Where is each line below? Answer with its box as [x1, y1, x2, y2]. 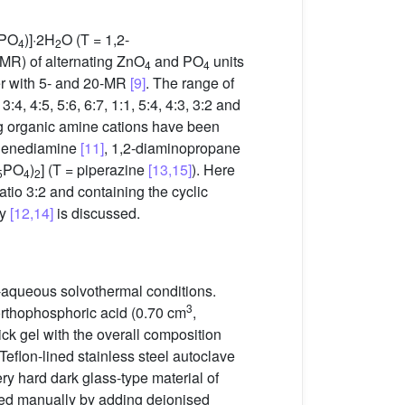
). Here [192, 159, 235, 181]
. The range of [146, 72, 234, 94]
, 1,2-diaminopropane [104, 137, 240, 159]
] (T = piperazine [41, 159, 148, 181]
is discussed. [53, 202, 140, 224]
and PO [151, 51, 203, 72]
